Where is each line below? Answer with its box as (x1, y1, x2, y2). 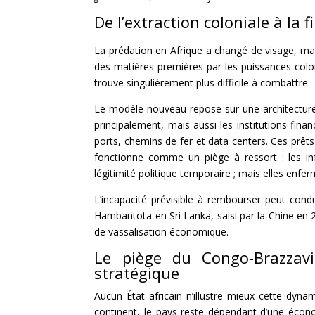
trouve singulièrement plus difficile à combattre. (94, 75, 311, 89)
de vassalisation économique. (94, 224, 229, 238)
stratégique (94, 262, 180, 283)
